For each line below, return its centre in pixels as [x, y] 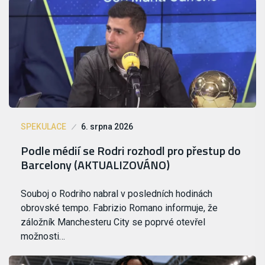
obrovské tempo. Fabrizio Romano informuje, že [119, 208]
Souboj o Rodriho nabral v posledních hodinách [117, 193]
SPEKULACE [43, 126]
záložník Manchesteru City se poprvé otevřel [113, 222]
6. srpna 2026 [107, 126]
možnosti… [43, 236]
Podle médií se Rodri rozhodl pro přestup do [131, 150]
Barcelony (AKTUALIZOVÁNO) [95, 164]
